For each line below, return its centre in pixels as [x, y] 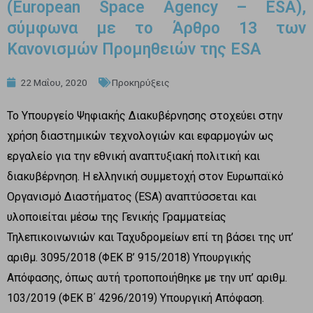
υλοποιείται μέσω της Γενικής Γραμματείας [117, 217]
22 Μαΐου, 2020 [54, 82]
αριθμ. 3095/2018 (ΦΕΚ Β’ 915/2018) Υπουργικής [129, 257]
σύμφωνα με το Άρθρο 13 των [156, 28]
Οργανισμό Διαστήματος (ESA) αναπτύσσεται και [132, 196]
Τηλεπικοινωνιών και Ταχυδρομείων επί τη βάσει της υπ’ [150, 237]
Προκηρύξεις [141, 82]
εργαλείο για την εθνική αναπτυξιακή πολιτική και [133, 156]
